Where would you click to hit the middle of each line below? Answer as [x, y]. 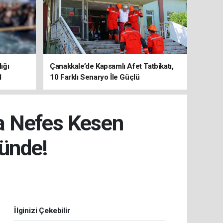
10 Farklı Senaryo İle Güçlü [95, 77]
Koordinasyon [73, 88]
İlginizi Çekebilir [42, 210]
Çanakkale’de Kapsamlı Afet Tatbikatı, [112, 66]
